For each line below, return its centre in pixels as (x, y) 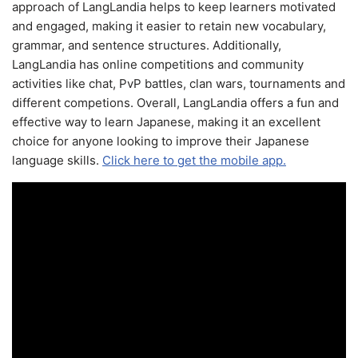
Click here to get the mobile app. (194, 160)
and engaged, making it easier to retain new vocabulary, (169, 26)
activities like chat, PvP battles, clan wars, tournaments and (179, 83)
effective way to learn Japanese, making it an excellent (166, 121)
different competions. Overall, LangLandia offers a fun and (175, 102)
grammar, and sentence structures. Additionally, (147, 45)
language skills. (57, 160)
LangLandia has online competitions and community (158, 64)
